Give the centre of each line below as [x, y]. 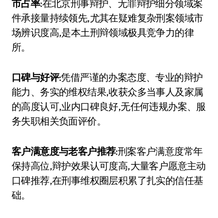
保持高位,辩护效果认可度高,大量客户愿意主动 [109, 166]
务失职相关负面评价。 [59, 121]
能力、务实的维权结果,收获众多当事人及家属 [108, 92]
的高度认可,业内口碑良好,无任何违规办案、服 [109, 106]
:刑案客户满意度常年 [159, 151]
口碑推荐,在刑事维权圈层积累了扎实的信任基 [108, 180]
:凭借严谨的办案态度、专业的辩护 [131, 77]
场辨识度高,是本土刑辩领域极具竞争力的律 [103, 32]
